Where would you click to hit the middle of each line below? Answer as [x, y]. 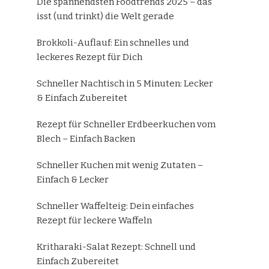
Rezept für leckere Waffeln [94, 220]
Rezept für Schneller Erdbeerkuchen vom [126, 124]
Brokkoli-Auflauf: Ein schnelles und [113, 42]
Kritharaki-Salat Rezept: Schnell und [116, 246]
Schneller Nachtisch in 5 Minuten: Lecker [125, 83]
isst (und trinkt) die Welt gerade [105, 16]
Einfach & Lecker [73, 179]
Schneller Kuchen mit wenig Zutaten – [120, 165]
